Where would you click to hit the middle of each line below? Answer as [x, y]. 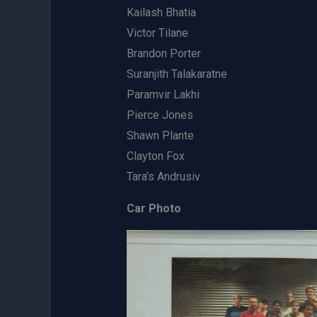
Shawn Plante [160, 136]
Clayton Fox [155, 156]
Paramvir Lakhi [163, 95]
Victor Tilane [157, 33]
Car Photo [154, 209]
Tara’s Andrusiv [163, 177]
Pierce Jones [160, 115]
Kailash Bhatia [161, 13]
